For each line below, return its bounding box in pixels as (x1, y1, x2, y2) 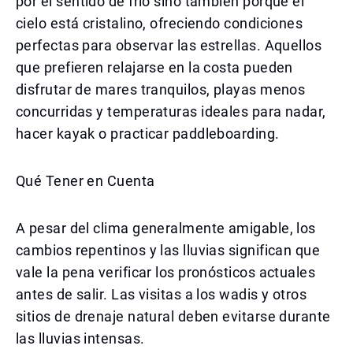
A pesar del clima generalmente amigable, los (16, 220, 316, 236)
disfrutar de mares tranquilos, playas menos (16, 81, 306, 98)
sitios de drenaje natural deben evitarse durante (16, 308, 331, 325)
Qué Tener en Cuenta (16, 173, 155, 189)
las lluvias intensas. (16, 330, 145, 347)
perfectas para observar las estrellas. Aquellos (16, 37, 322, 54)
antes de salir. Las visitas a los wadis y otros (16, 286, 307, 303)
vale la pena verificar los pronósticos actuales (16, 264, 316, 281)
